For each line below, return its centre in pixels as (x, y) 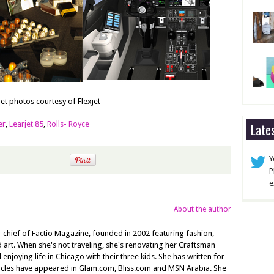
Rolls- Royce (68, 124)
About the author (202, 209)
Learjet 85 (26, 124)
